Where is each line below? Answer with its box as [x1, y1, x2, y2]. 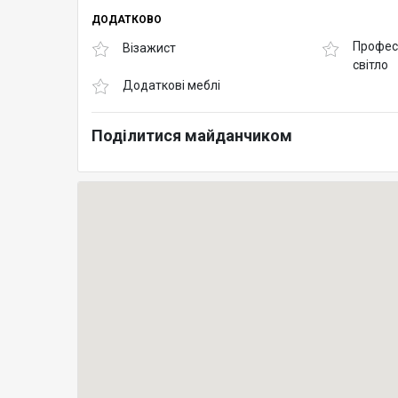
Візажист [123, 41, 176, 56]
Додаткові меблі [123, 78, 220, 93]
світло [353, 57, 389, 72]
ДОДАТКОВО [92, 12, 162, 26]
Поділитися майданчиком [92, 125, 292, 145]
